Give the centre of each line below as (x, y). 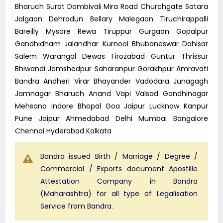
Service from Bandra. (77, 206)
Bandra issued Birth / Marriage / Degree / (119, 156)
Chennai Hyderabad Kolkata (63, 131)
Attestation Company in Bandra (119, 181)
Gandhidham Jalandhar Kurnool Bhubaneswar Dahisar (111, 44)
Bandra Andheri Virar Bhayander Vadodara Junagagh (111, 81)
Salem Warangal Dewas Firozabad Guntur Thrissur (111, 56)
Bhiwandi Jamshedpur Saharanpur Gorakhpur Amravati (111, 68)
